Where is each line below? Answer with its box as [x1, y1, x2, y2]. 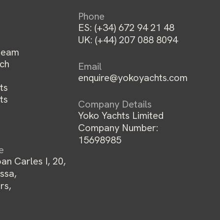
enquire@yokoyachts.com [78, 71, 188, 84]
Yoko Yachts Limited [78, 109, 164, 122]
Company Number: [78, 121, 159, 134]
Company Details [78, 98, 152, 110]
